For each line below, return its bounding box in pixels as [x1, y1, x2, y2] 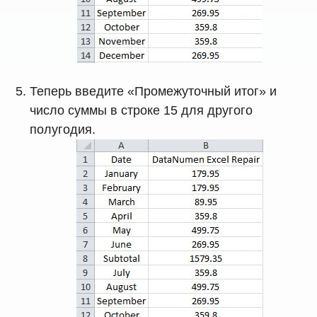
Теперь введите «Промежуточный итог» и [30, 84, 277, 99]
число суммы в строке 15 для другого [30, 103, 253, 118]
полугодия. [30, 122, 96, 137]
